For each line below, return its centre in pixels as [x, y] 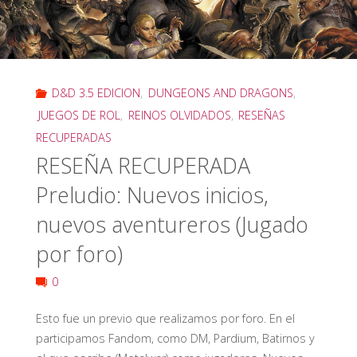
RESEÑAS [262, 115]
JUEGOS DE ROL [79, 115]
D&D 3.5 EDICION [96, 92]
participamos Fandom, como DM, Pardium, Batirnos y [175, 338]
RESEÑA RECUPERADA [143, 166]
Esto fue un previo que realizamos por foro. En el [165, 318]
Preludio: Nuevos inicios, [152, 195]
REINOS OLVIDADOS [179, 115]
